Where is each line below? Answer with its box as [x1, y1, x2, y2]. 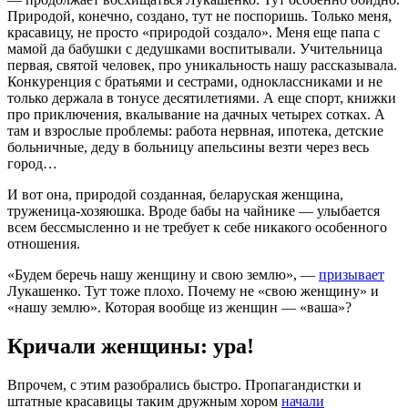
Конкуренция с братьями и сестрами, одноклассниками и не [7, 73, 382, 89]
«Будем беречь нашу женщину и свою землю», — [7, 266, 319, 282]
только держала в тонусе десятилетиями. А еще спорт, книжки [7, 89, 396, 106]
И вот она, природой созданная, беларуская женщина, [7, 186, 343, 202]
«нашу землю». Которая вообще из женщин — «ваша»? [7, 299, 352, 315]
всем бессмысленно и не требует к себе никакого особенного [7, 219, 387, 235]
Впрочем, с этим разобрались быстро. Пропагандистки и [7, 376, 362, 393]
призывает [319, 266, 384, 282]
